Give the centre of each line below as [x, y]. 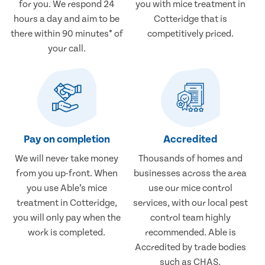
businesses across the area [190, 174]
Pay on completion [67, 140]
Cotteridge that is [190, 19]
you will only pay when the [67, 218]
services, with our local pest [190, 203]
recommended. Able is [190, 233]
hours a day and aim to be [67, 19]
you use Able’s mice [67, 188]
